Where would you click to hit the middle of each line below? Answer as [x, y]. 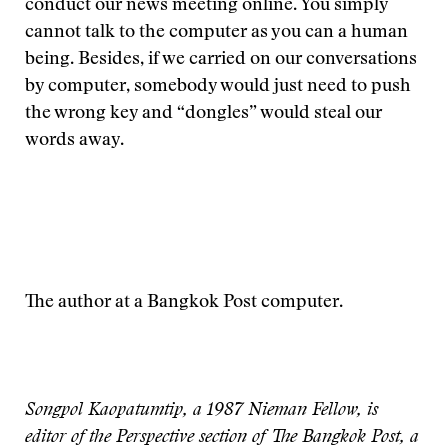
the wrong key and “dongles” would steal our [203, 114]
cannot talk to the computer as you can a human [216, 33]
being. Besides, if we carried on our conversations [221, 60]
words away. [74, 141]
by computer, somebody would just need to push [218, 87]
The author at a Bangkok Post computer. [184, 303]
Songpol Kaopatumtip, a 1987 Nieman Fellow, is [201, 411]
